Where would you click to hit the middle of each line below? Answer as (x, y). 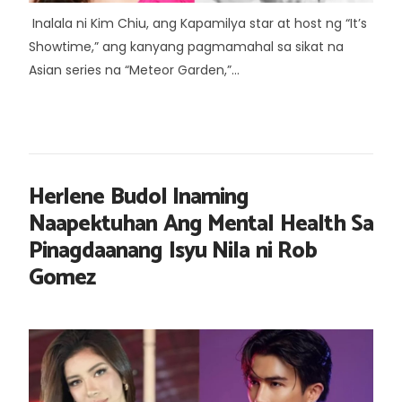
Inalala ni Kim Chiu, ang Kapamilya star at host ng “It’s (198, 23)
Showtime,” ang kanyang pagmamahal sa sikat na (186, 47)
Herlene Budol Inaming (139, 197)
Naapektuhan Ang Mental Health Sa (201, 224)
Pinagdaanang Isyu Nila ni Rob (173, 251)
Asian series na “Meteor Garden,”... (134, 70)
